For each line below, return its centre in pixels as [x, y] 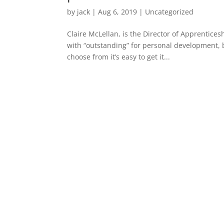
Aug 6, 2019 [118, 12]
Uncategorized [169, 12]
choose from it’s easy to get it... [119, 57]
